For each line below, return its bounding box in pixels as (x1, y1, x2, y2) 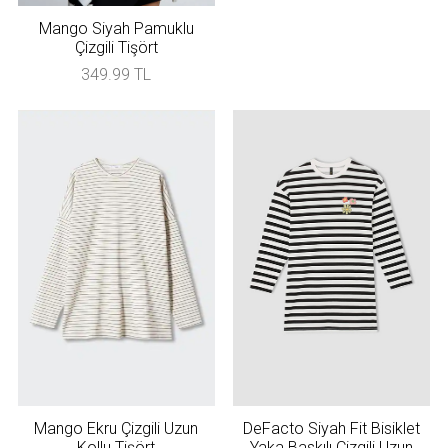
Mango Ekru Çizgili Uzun (34, 419, 199, 439)
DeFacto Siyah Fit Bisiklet (243, 419, 421, 439)
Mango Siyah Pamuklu (38, 19, 194, 39)
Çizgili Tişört (74, 38, 158, 58)
